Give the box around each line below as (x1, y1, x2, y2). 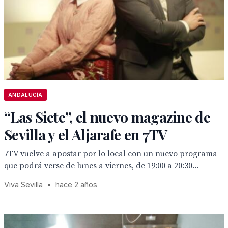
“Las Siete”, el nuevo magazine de (4, 107, 210, 126)
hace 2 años (55, 180, 97, 189)
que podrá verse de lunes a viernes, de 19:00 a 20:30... (4, 161, 198, 171)
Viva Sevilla (4, 180, 43, 189)
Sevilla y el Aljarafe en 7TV (4, 125, 167, 144)
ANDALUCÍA (8, 92, 43, 98)
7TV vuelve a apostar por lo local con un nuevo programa (4, 149, 217, 159)
